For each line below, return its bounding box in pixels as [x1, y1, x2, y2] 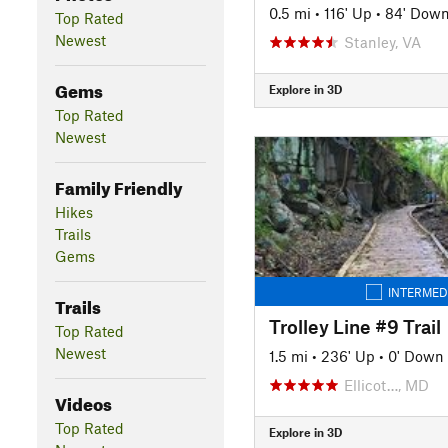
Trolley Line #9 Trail [268, 314, 441, 338]
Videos [54, 387, 112, 415]
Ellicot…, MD [343, 375, 429, 394]
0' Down [387, 346, 444, 365]
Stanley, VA [343, 32, 421, 51]
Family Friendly [54, 171, 183, 199]
